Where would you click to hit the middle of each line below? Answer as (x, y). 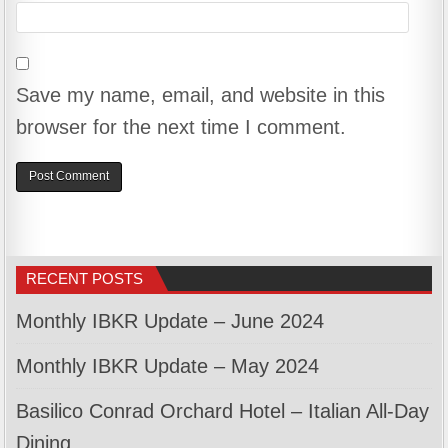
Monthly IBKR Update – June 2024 (170, 321)
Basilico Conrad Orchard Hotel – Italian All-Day (223, 411)
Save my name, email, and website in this (201, 94)
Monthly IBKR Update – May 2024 (168, 366)
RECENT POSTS (85, 279)
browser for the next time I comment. (181, 126)
